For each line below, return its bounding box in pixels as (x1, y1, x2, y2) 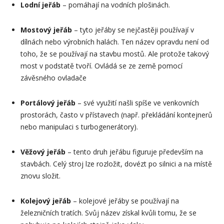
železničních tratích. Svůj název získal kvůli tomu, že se (20, 207, 196, 217)
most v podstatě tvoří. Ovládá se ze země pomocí (20, 60, 182, 70)
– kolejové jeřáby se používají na (71, 195, 179, 205)
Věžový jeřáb (20, 146, 65, 156)
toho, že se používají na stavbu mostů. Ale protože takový (20, 48, 209, 58)
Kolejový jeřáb (20, 195, 71, 205)
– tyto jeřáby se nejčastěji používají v (72, 24, 194, 34)
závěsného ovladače (20, 72, 86, 82)
